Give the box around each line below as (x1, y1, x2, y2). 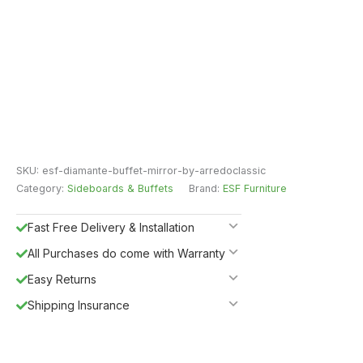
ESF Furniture (223, 181, 287, 194)
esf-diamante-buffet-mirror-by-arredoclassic (42, 164, 266, 177)
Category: (16, 181, 67, 194)
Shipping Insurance (28, 297, 130, 312)
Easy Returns (28, 271, 96, 286)
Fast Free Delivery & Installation (28, 220, 194, 234)
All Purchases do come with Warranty (28, 246, 225, 260)
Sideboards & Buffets (67, 181, 173, 194)
